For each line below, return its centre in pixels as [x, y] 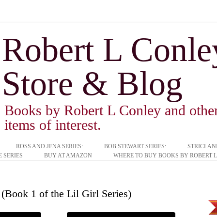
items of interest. [53, 125]
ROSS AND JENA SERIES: [49, 146]
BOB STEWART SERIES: [135, 146]
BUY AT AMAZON [68, 155]
